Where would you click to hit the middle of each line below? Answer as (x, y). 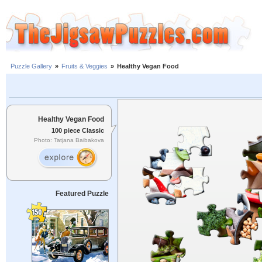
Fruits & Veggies (85, 66)
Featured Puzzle (82, 194)
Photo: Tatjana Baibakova (69, 140)
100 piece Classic (78, 130)
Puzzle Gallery (31, 66)
